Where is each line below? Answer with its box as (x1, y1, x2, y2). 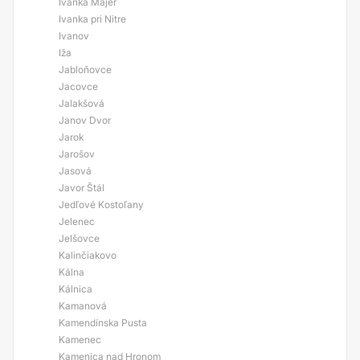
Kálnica (59, 283, 92, 295)
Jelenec (59, 215, 95, 227)
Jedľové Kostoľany (59, 198, 144, 211)
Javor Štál (59, 182, 104, 194)
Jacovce (59, 80, 98, 92)
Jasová (59, 165, 92, 177)
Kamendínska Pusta (59, 317, 147, 329)
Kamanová (59, 300, 107, 312)
